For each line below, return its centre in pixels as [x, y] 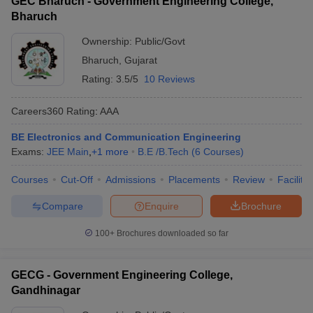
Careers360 [37, 111]
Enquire [162, 206]
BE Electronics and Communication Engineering [126, 137]
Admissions [131, 180]
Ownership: [108, 41]
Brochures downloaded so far [172, 233]
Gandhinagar [46, 290]
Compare [62, 206]
